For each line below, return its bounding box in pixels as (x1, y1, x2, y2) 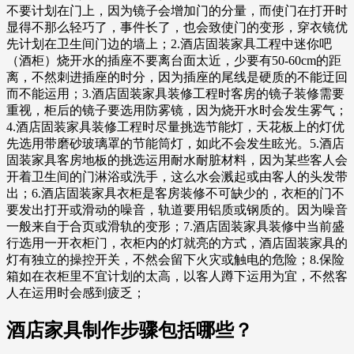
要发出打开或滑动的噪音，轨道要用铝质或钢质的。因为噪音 (6, 202, 348, 217)
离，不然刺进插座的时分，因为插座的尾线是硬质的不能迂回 (6, 70, 348, 84)
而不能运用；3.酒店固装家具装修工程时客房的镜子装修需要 (6, 86, 345, 100)
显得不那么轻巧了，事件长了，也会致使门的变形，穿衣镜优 (6, 20, 348, 34)
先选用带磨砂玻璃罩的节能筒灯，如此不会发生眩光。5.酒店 (6, 136, 345, 150)
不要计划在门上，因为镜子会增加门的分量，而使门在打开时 (6, 3, 348, 17)
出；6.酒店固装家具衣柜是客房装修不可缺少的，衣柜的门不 (6, 186, 345, 200)
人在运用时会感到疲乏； (6, 285, 145, 299)
